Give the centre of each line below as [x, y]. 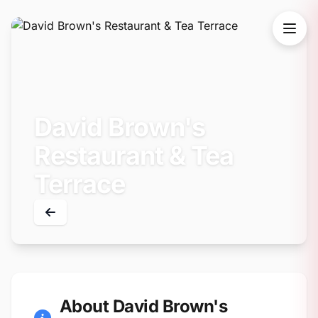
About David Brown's [143, 306]
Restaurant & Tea [134, 155]
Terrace [79, 184]
